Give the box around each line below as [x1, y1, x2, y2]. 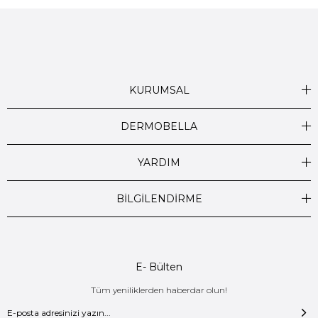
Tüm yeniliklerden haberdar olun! [91, 284, 227, 295]
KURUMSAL [128, 84, 190, 97]
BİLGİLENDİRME [116, 192, 202, 206]
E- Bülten [136, 260, 182, 273]
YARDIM [138, 156, 180, 170]
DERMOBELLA [121, 120, 197, 133]
